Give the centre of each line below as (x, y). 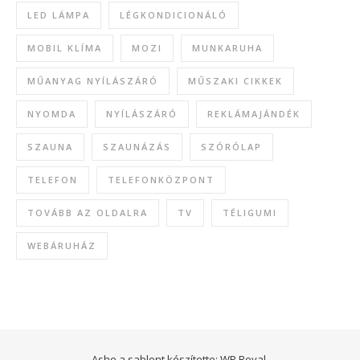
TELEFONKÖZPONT (161, 179)
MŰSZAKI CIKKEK (235, 80)
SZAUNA (50, 146)
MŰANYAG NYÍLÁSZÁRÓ (93, 80)
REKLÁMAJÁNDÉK (254, 113)
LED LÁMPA (59, 14)
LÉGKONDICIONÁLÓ (174, 14)
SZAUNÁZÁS (137, 146)
